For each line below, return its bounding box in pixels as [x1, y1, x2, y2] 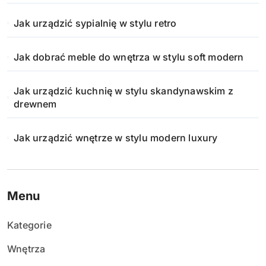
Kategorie [7, 219, 52, 231]
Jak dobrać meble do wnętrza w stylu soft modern [14, 51, 244, 63]
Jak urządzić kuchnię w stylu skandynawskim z [14, 85, 234, 97]
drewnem [14, 98, 57, 110]
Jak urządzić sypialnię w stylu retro [14, 17, 177, 29]
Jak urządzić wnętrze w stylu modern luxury [14, 132, 218, 144]
